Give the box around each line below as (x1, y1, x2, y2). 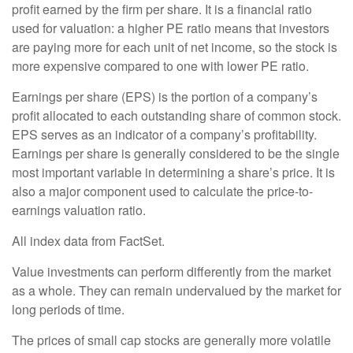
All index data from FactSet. (12, 231, 165, 250)
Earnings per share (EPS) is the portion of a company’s (12, 87, 318, 106)
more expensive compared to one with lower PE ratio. (12, 56, 309, 75)
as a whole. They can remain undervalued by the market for (12, 281, 341, 299)
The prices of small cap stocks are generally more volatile (12, 330, 331, 349)
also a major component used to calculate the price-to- (12, 181, 313, 200)
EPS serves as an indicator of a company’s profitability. (12, 124, 317, 143)
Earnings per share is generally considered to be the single (12, 143, 340, 162)
